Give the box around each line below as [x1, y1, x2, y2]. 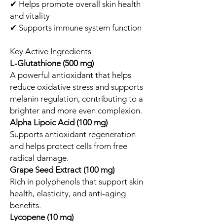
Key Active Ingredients [10, 46, 91, 56]
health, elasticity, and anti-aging [10, 188, 126, 198]
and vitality [10, 10, 50, 21]
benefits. [10, 200, 41, 210]
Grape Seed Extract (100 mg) [10, 164, 114, 175]
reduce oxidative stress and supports [10, 81, 143, 92]
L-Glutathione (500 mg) [10, 58, 94, 68]
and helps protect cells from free [10, 141, 127, 151]
